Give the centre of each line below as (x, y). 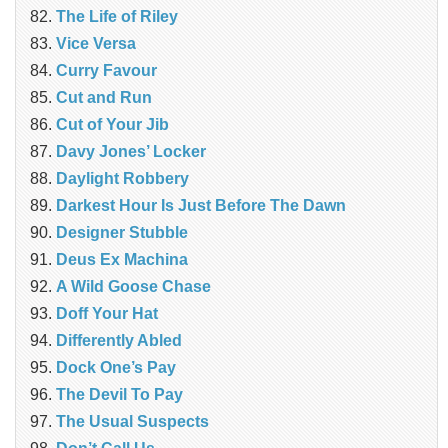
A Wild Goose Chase (133, 286)
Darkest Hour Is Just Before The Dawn (201, 205)
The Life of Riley (117, 16)
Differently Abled (119, 340)
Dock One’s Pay (116, 367)
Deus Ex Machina (122, 259)
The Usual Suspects (132, 421)
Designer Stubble (122, 232)
